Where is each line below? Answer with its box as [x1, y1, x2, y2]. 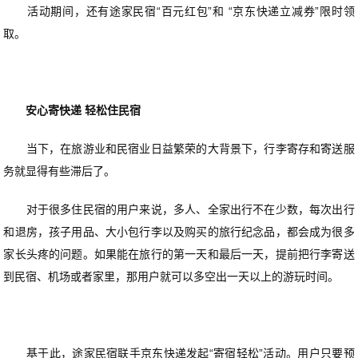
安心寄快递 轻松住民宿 [3, 103, 141, 117]
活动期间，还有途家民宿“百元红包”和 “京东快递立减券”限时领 [3, 4, 355, 18]
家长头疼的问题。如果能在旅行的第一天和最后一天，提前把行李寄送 [3, 247, 355, 261]
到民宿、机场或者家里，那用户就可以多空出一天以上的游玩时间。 [3, 269, 340, 283]
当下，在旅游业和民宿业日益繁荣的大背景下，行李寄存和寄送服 [3, 141, 355, 155]
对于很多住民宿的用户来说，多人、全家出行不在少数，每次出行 [3, 202, 355, 216]
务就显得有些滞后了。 [3, 164, 116, 177]
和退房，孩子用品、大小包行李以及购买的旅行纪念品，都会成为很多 [3, 225, 355, 238]
